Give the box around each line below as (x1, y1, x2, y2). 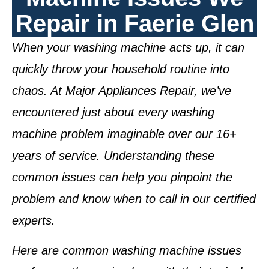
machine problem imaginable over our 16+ (12, 127, 237, 141)
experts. (12, 214, 55, 227)
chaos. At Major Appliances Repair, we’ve (12, 84, 231, 97)
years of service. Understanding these (12, 149, 214, 162)
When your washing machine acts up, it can (12, 41, 244, 54)
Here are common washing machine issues (12, 244, 241, 258)
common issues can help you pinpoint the (12, 171, 232, 184)
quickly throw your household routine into (12, 62, 229, 76)
